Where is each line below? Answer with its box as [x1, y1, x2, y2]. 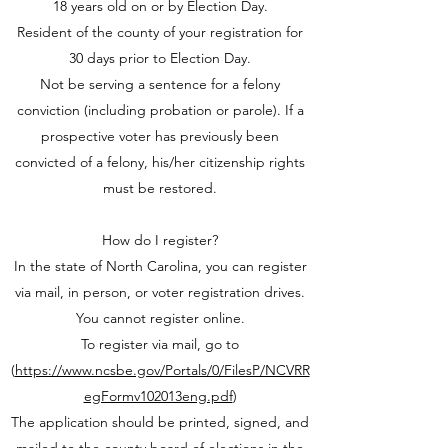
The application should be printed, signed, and [11, 413, 309, 431]
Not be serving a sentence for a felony [40, 75, 280, 93]
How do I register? [102, 231, 218, 249]
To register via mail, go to [81, 335, 239, 353]
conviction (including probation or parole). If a [16, 101, 304, 119]
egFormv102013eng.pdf [83, 387, 233, 405]
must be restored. [103, 179, 217, 197]
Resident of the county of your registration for [17, 23, 303, 41]
